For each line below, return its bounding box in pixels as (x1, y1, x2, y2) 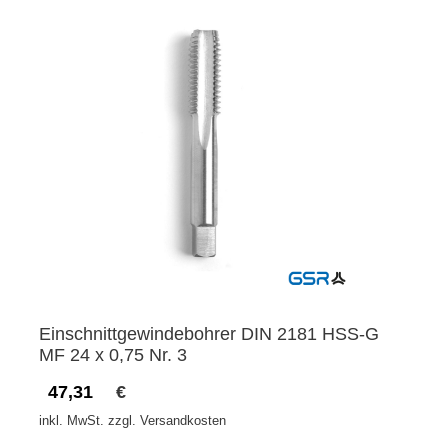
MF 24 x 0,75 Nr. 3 (39, 345, 187, 366)
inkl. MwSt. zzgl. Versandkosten (39, 413, 226, 429)
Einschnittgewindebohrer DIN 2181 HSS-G (39, 324, 379, 345)
